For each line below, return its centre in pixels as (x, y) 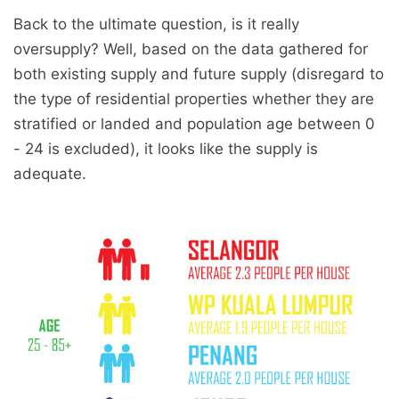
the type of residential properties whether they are (194, 98)
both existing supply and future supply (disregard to (199, 73)
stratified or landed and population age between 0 (194, 123)
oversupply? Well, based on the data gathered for (191, 49)
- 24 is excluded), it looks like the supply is (166, 148)
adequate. (50, 173)
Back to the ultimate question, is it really (156, 24)
